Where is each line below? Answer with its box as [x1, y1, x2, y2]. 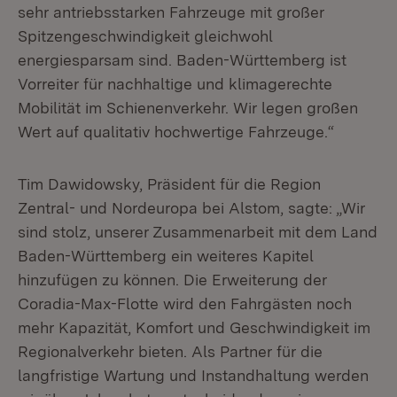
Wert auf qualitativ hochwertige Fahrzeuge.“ [18, 122, 334, 141]
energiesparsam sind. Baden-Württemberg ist [18, 51, 346, 69]
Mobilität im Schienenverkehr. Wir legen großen [18, 98, 358, 117]
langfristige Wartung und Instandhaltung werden [18, 366, 369, 385]
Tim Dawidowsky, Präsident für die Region [18, 175, 321, 193]
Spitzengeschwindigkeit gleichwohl [18, 27, 273, 45]
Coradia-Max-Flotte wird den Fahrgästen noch [18, 294, 352, 313]
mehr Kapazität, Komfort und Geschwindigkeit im [18, 318, 370, 337]
